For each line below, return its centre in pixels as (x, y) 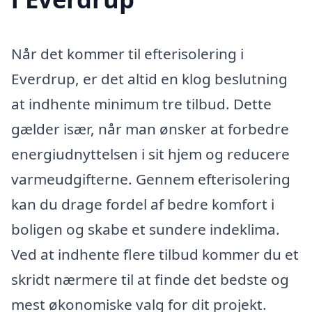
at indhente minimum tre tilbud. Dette (141, 103)
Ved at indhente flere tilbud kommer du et (155, 254)
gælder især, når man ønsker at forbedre (150, 128)
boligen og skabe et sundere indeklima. (146, 229)
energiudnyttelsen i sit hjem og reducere (150, 154)
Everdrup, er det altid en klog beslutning (149, 78)
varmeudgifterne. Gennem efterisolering (151, 179)
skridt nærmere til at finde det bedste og (150, 279)
